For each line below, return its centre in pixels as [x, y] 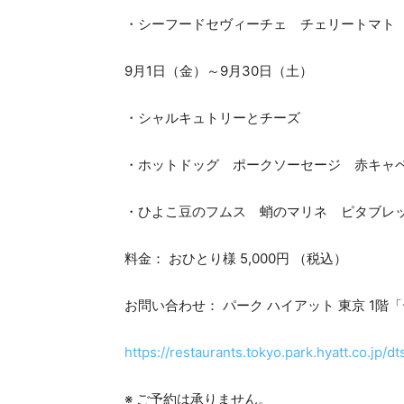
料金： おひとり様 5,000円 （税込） [236, 259]
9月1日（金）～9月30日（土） [219, 71]
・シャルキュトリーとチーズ [212, 118]
